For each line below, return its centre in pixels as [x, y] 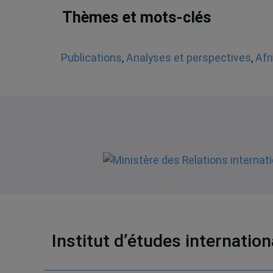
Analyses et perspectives [188, 58]
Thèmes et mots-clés [137, 17]
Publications [91, 58]
